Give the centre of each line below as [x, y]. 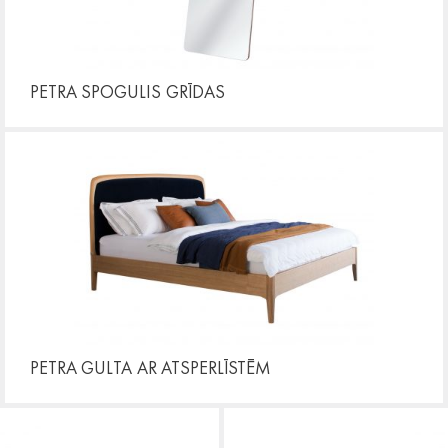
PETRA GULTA [81, 367]
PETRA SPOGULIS [95, 91]
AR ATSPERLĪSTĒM [204, 367]
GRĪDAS [195, 91]
